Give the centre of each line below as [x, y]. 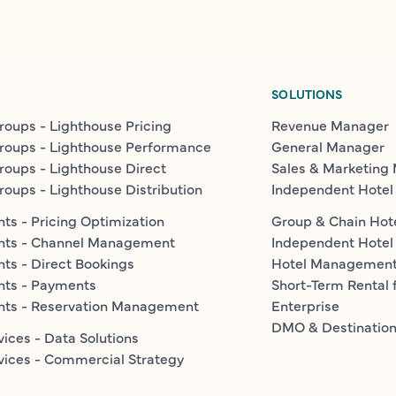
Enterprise [306, 305]
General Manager [328, 146]
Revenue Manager [331, 125]
